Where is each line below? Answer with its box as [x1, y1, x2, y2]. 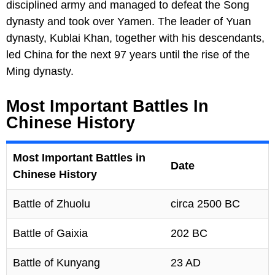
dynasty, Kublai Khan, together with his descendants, [6, 31, 265, 44]
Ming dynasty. [6, 64, 74, 77]
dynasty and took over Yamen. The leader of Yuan [6, 15, 251, 28]
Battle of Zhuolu [13, 197, 90, 210]
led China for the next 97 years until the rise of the [6, 48, 250, 61]
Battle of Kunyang [13, 256, 100, 269]
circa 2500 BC [171, 197, 240, 210]
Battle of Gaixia [13, 227, 88, 239]
